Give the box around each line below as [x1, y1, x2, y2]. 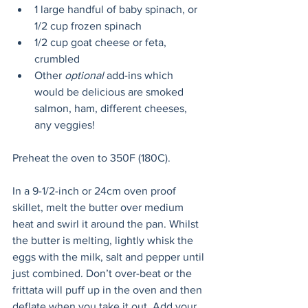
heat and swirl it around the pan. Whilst [12, 218, 201, 230]
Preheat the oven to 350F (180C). [12, 152, 170, 164]
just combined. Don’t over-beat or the [12, 267, 195, 279]
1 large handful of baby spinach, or [34, 3, 200, 15]
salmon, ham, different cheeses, [34, 102, 190, 114]
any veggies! [34, 119, 95, 131]
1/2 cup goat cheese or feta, [34, 36, 169, 48]
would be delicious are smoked [34, 86, 186, 98]
